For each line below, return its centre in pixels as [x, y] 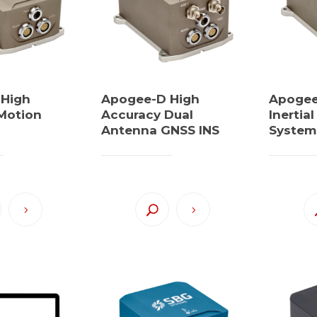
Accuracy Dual [147, 114]
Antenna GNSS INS [160, 130]
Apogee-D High [150, 99]
